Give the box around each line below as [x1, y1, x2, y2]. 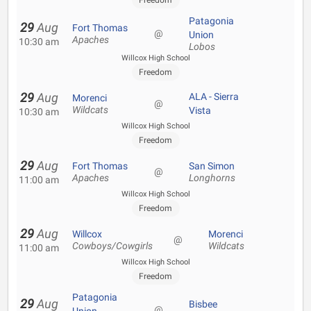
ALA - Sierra [189, 91, 239, 102]
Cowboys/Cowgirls [72, 240, 153, 252]
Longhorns [189, 172, 235, 184]
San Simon [189, 160, 235, 171]
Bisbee [189, 299, 217, 310]
